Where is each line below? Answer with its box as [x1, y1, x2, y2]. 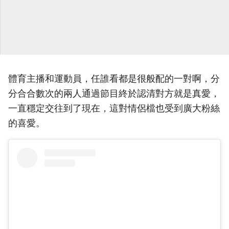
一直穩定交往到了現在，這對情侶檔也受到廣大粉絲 [8, 103, 220, 114]
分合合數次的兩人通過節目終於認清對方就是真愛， [8, 88, 220, 99]
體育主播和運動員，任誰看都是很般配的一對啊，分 [8, 73, 220, 84]
